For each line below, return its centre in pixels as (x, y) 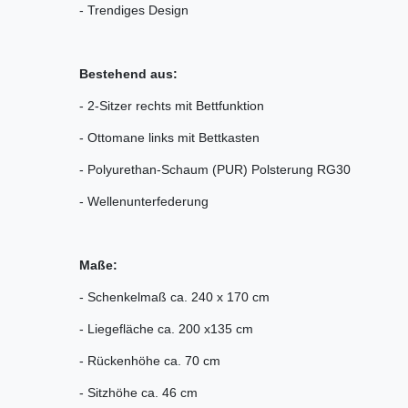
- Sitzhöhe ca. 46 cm (138, 392)
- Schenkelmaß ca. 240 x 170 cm (174, 296)
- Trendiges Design (134, 10)
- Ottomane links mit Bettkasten (169, 137)
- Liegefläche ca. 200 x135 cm (166, 328)
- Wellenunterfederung (144, 201)
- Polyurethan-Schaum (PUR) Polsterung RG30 (215, 169)
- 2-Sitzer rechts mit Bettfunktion (172, 105)
